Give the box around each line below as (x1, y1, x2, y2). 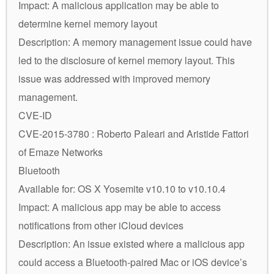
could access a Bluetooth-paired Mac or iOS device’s (18, 254, 247, 269)
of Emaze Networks (18, 144, 103, 159)
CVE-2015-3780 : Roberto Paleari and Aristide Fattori (18, 126, 249, 141)
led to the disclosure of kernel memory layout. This (18, 53, 235, 67)
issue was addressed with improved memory (18, 71, 210, 86)
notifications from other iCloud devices (18, 218, 183, 232)
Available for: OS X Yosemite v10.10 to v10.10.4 (18, 181, 226, 196)
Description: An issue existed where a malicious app (18, 236, 245, 251)
